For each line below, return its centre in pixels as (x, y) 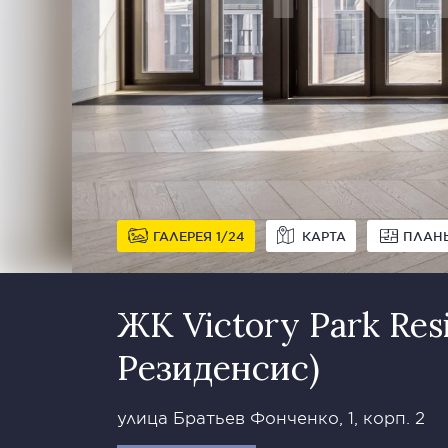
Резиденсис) (218, 367)
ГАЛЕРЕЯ (184, 236)
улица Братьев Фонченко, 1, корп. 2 (271, 417)
